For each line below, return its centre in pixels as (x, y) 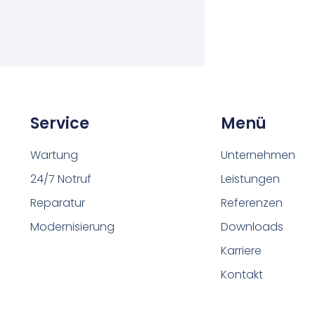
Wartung (54, 155)
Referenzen (252, 202)
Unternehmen (258, 155)
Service (60, 123)
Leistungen (251, 179)
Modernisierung (73, 226)
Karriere (242, 250)
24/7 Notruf (61, 179)
